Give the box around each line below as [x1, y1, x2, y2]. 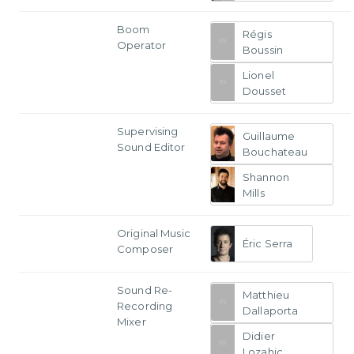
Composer [117, 242, 174, 255]
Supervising [117, 124, 179, 137]
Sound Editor [117, 140, 186, 153]
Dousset [243, 84, 286, 97]
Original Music [117, 226, 190, 239]
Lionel [243, 68, 274, 81]
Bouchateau [243, 145, 308, 158]
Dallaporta [243, 303, 299, 317]
